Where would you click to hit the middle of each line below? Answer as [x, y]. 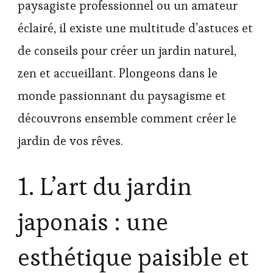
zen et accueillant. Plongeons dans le [118, 73]
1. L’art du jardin [105, 187]
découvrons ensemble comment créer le [127, 119]
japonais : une [93, 222]
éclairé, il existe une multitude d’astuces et [135, 28]
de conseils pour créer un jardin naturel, [127, 51]
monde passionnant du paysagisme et [122, 96]
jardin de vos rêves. [70, 141]
